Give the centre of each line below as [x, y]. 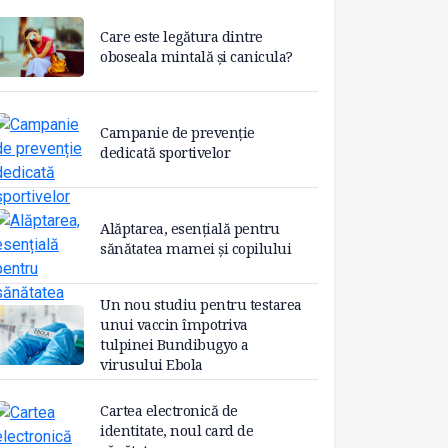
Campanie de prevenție [177, 133]
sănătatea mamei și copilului [195, 249]
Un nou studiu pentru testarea [201, 305]
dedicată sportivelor [165, 153]
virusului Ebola [151, 365]
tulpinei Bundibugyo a [174, 345]
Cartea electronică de [169, 411]
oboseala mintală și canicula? [196, 57]
